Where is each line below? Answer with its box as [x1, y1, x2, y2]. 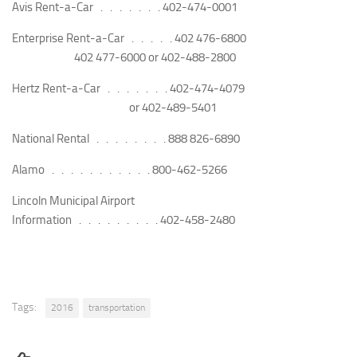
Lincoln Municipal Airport [12, 194, 135, 209]
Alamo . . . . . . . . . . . [12, 163, 150, 178]
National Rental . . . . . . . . [12, 131, 166, 147]
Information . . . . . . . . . [12, 213, 158, 228]
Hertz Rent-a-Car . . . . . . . [12, 81, 167, 96]
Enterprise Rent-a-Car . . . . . [12, 31, 172, 46]
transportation [88, 302, 145, 314]
